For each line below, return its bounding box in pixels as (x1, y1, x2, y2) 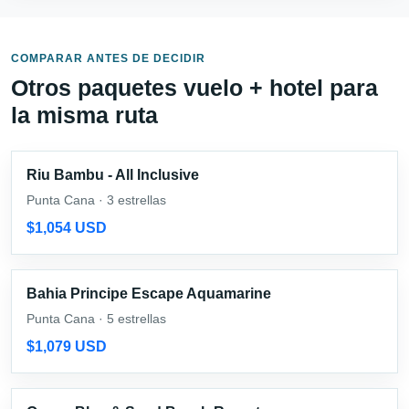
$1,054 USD (26, 219, 107, 236)
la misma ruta (11, 101, 158, 128)
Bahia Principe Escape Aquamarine (26, 285, 271, 301)
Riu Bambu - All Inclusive (26, 166, 199, 183)
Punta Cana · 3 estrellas (26, 192, 166, 207)
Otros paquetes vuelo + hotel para (11, 74, 378, 100)
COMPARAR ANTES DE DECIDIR (11, 51, 205, 65)
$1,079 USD (26, 338, 107, 354)
